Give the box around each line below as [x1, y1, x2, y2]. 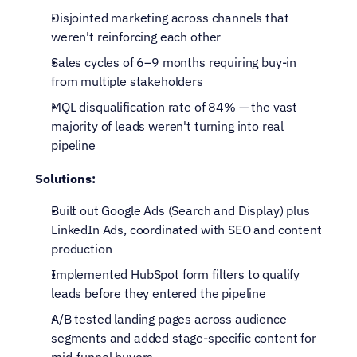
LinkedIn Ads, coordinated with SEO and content [51, 222, 322, 237]
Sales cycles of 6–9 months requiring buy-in [51, 54, 297, 70]
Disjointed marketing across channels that [51, 10, 289, 25]
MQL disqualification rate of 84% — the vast [51, 99, 298, 115]
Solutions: [35, 171, 96, 186]
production [51, 241, 112, 257]
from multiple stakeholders [51, 73, 203, 89]
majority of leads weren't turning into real [51, 118, 284, 134]
